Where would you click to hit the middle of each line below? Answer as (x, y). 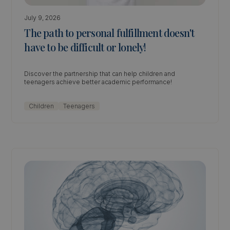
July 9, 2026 (43, 18)
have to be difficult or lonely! (85, 47)
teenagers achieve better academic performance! (98, 82)
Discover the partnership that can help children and (100, 74)
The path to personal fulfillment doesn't (109, 33)
